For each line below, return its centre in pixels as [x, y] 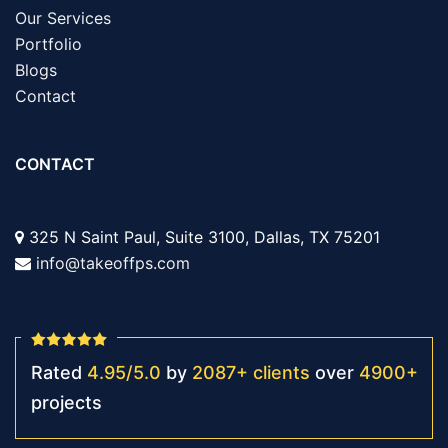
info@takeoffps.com [113, 263]
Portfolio [48, 44]
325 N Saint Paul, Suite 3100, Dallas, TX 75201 [202, 237]
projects [66, 403]
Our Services [63, 18]
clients [281, 373]
